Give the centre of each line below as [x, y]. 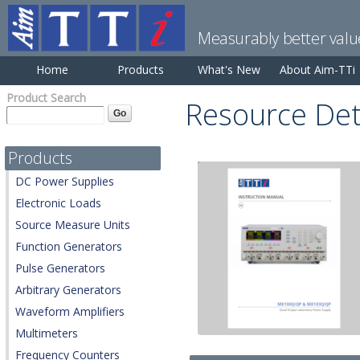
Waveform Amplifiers [70, 312]
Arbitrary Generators [68, 290]
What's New [229, 70]
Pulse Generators [60, 268]
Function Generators [69, 247]
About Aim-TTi [317, 70]
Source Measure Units [73, 225]
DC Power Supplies [65, 182]
